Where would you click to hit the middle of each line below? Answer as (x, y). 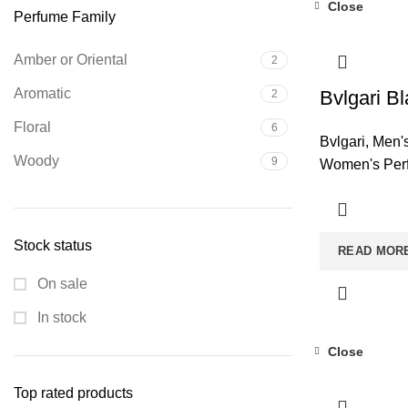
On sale (61, 284)
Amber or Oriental (71, 60)
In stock (60, 317)
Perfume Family (65, 17)
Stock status (53, 245)
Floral (32, 127)
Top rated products (73, 393)
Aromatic (42, 93)
